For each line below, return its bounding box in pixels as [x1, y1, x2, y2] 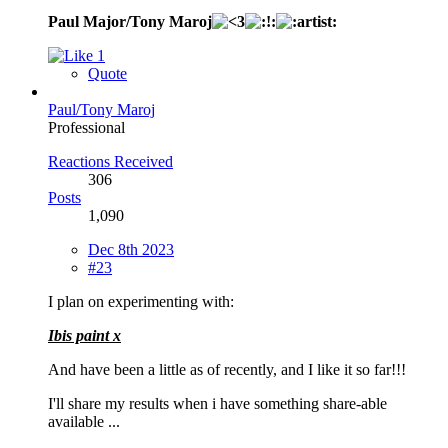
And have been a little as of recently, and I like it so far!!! [48, 360, 406, 378]
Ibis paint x [48, 326, 121, 344]
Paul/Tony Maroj [48, 100, 155, 118]
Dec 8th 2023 [88, 240, 174, 258]
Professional [48, 118, 125, 136]
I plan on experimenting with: [48, 292, 234, 310]
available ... [48, 412, 120, 430]
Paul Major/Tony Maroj [48, 12, 212, 30]
